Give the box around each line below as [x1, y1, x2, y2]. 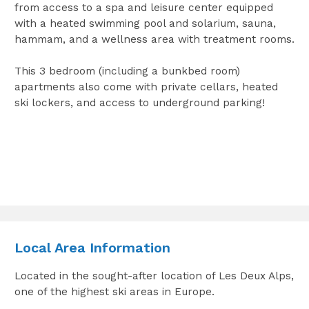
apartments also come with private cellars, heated [14, 81, 278, 94]
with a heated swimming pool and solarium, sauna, [14, 17, 276, 30]
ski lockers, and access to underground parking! [14, 97, 265, 110]
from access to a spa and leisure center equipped [14, 1, 273, 14]
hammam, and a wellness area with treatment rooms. [14, 33, 295, 46]
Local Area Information [14, 239, 170, 256]
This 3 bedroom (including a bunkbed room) [14, 65, 240, 78]
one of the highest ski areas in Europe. [14, 285, 215, 298]
